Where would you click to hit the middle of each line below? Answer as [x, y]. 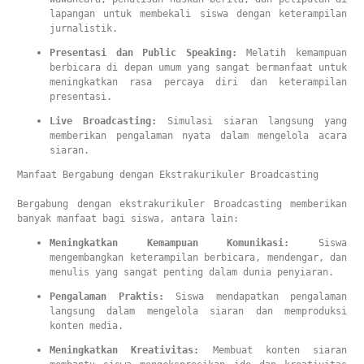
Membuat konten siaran [273, 350]
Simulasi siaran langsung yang [252, 121]
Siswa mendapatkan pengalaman [255, 297]
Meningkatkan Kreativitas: [125, 350]
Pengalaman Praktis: [107, 297]
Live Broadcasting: [103, 121]
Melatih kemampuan [292, 53]
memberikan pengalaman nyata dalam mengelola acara [198, 136]
